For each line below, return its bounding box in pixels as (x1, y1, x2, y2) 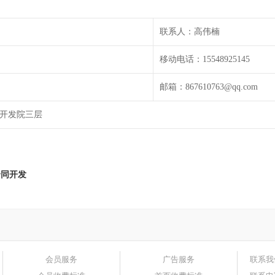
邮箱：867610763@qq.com (160, 82, 258, 91)
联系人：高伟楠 (160, 27, 220, 36)
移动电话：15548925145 (160, 55, 250, 64)
